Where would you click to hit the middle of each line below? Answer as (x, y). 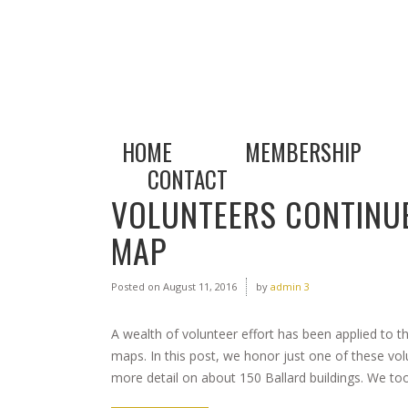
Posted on (136, 286)
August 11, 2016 (199, 286)
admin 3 (290, 286)
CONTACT (188, 179)
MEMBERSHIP (303, 152)
